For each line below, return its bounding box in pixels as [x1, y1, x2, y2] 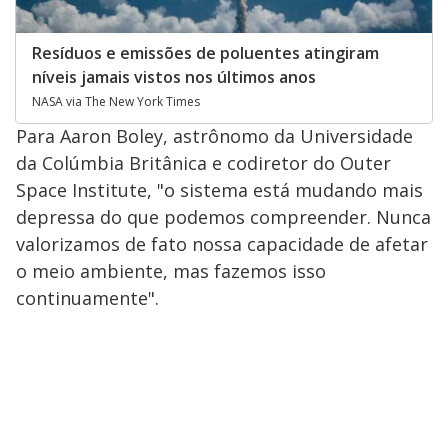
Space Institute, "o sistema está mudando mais [16, 178, 423, 203]
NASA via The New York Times [32, 93, 200, 111]
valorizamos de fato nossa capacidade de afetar [16, 232, 428, 257]
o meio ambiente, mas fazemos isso [16, 259, 326, 284]
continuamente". [16, 286, 159, 311]
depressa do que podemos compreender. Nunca [16, 205, 431, 230]
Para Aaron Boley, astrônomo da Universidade [16, 124, 413, 149]
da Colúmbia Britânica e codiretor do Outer [16, 151, 391, 176]
